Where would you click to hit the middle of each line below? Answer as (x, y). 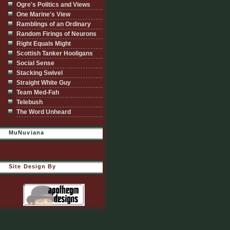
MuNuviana (26, 132)
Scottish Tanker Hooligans (55, 53)
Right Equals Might (44, 44)
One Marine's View (43, 14)
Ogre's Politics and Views (53, 5)
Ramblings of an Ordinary (54, 24)
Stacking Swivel (40, 73)
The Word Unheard (44, 112)
